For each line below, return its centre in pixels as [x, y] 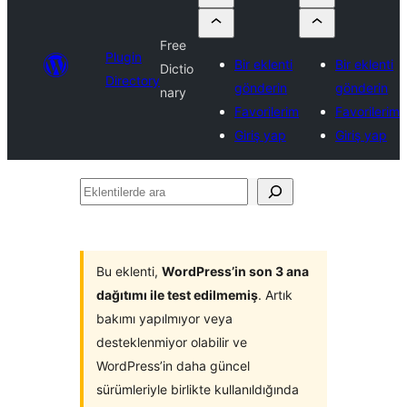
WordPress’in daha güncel [173, 366]
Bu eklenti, [129, 271]
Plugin [124, 57]
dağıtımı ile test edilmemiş [177, 295]
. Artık [275, 295]
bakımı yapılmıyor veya [164, 318]
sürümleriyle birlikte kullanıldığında [198, 389]
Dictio [177, 69]
